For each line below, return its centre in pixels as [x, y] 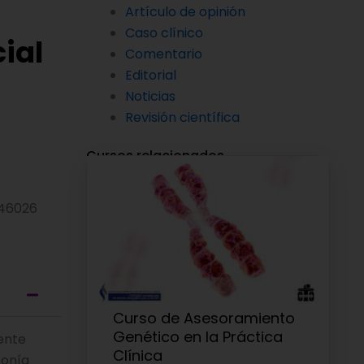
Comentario [164, 54]
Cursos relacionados [155, 156]
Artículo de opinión [185, 12]
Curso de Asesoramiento [204, 318]
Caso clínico [164, 33]
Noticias [150, 96]
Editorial [151, 75]
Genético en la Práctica [198, 336]
